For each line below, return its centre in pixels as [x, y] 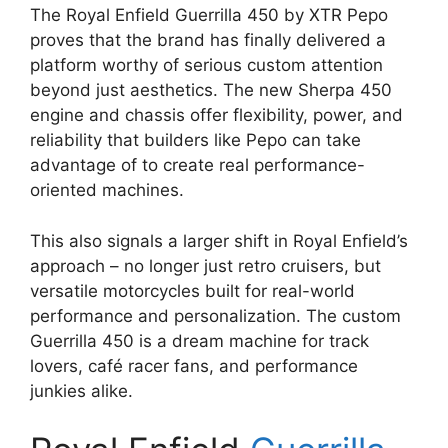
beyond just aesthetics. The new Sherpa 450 [211, 90]
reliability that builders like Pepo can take [195, 140]
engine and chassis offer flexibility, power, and [216, 115]
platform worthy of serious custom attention [206, 65]
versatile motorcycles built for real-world [192, 290]
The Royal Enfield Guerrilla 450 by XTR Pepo [209, 15]
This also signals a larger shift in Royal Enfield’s [219, 240]
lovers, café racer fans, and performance [194, 365]
